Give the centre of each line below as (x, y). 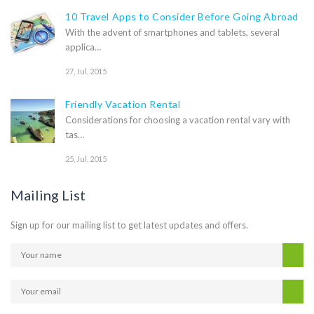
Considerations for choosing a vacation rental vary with (178, 120)
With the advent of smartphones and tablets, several (172, 32)
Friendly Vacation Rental (123, 104)
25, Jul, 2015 (86, 158)
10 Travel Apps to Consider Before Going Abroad (182, 16)
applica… (83, 47)
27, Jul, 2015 (86, 71)
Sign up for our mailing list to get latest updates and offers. (129, 225)
